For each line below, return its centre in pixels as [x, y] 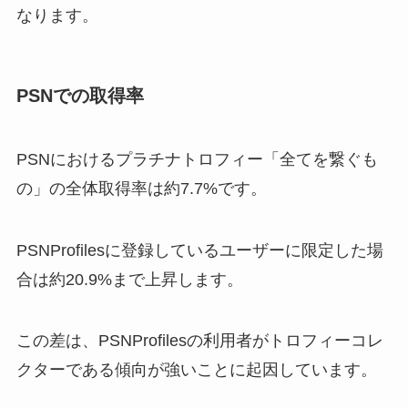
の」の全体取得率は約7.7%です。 [141, 188]
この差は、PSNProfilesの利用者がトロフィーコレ [199, 341]
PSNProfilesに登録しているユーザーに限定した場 [199, 250]
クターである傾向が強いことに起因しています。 [196, 370]
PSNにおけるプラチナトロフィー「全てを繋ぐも [197, 159]
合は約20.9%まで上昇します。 [129, 279]
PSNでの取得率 [80, 96]
